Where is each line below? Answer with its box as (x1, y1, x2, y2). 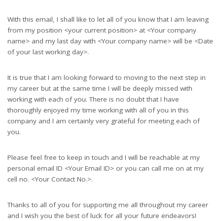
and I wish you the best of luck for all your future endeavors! (7, 211, 196, 220)
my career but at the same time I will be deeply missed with (7, 83, 192, 93)
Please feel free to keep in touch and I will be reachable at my (7, 152, 200, 162)
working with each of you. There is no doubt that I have (7, 94, 179, 104)
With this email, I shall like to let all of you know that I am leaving (7, 14, 209, 24)
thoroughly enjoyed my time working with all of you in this (7, 105, 189, 114)
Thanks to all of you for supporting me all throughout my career (7, 200, 208, 209)
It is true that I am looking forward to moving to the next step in (7, 73, 206, 82)
